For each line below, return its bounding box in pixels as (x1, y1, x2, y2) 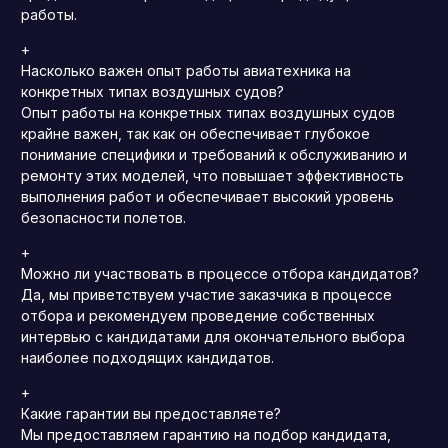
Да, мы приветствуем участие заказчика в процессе (21, 286, 392, 304)
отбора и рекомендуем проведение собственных (21, 307, 375, 325)
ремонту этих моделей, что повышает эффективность (21, 167, 404, 185)
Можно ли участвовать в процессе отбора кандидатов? (21, 265, 419, 283)
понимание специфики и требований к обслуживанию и (21, 146, 407, 164)
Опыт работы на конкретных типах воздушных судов (21, 104, 395, 122)
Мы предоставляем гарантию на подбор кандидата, (21, 426, 391, 444)
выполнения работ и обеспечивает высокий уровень (21, 188, 394, 206)
